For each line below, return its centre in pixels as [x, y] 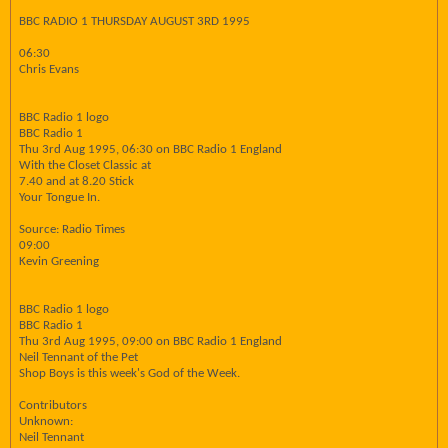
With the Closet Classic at [85, 165]
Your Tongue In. [59, 197]
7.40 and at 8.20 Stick [76, 181]
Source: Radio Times [72, 229]
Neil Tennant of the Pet [78, 357]
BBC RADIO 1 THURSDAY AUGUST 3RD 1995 [134, 21]
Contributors [53, 405]
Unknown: [46, 421]
